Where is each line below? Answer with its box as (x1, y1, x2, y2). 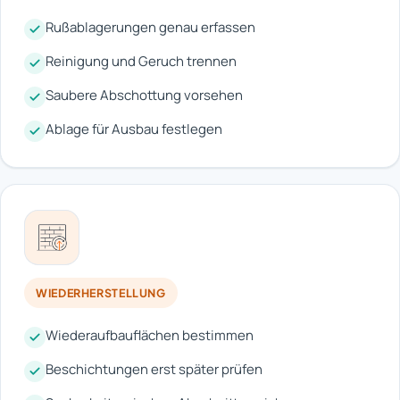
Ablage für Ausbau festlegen (46, 119, 222, 138)
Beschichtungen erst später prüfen (46, 359, 262, 379)
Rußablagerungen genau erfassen (46, 17, 255, 37)
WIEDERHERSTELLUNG (36, 285, 166, 300)
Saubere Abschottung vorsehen (46, 85, 243, 104)
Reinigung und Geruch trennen (46, 51, 237, 71)
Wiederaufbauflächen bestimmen (46, 325, 254, 345)
